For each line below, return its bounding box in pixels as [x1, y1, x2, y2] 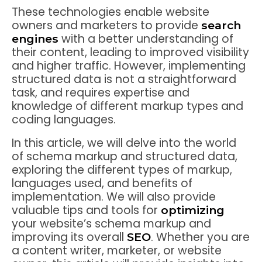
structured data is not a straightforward [12, 71, 236, 88]
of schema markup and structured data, [12, 149, 237, 165]
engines [12, 32, 58, 46]
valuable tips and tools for [12, 202, 161, 219]
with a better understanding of [58, 31, 233, 47]
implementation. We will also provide [12, 189, 216, 205]
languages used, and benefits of [12, 175, 192, 192]
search [201, 18, 241, 33]
